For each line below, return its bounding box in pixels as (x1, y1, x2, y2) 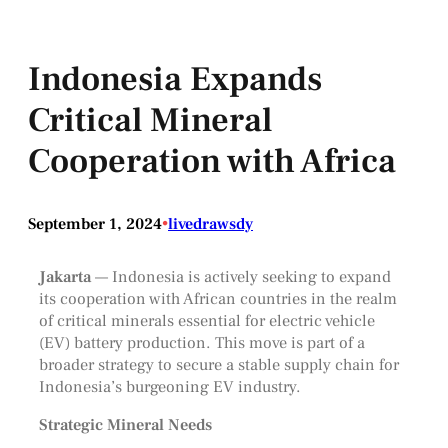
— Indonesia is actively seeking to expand (90, 265, 391, 287)
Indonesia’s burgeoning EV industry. (38, 375, 301, 397)
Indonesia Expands (28, 56, 322, 101)
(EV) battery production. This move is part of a (38, 331, 365, 353)
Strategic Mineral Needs (38, 413, 212, 435)
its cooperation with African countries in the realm (38, 287, 397, 309)
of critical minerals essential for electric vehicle (38, 309, 375, 331)
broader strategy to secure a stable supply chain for (38, 353, 399, 375)
